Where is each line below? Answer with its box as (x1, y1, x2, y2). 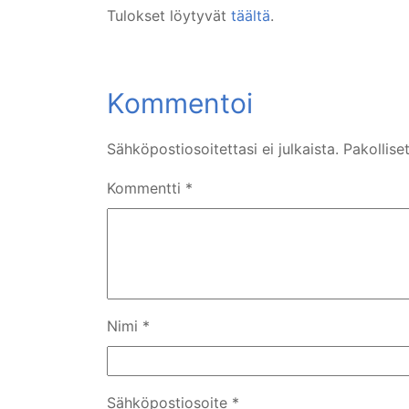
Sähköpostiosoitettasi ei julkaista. (107, 140, 339, 158)
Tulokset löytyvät (107, 6, 231, 25)
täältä (231, 6, 270, 25)
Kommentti (107, 179, 185, 197)
